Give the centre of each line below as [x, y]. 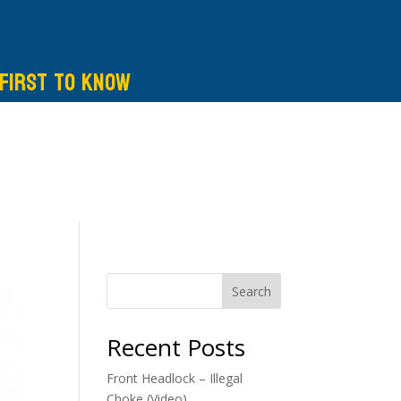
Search [251, 291]
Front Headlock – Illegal [175, 378]
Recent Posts [176, 347]
